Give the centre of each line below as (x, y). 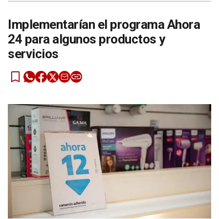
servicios (33, 54)
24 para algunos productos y (87, 39)
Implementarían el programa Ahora (104, 24)
